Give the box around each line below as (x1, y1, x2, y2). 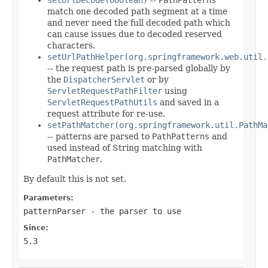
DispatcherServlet (63, 74, 145, 84)
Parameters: (23, 193, 74, 202)
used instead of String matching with (47, 142, 202, 153)
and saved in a (157, 97, 219, 107)
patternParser (23, 206, 86, 216)
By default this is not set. (23, 173, 126, 184)
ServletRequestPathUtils (47, 97, 157, 107)
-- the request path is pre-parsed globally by (47, 63, 230, 73)
